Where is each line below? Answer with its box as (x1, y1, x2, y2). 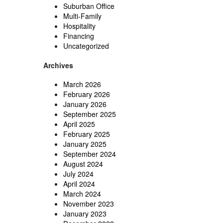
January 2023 (63, 209, 107, 219)
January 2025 (63, 139, 107, 149)
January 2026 (63, 99, 107, 110)
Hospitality (63, 21, 96, 31)
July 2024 (63, 169, 94, 179)
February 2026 (63, 89, 110, 100)
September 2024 (63, 149, 116, 159)
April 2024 (63, 179, 95, 189)
